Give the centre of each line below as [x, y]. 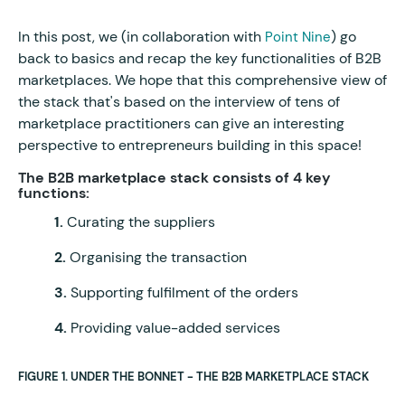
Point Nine [298, 38]
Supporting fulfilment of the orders [183, 293]
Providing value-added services [174, 328]
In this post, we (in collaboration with [141, 37]
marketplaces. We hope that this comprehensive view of [202, 80]
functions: [54, 193]
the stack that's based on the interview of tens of [179, 102]
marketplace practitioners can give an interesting [181, 124]
